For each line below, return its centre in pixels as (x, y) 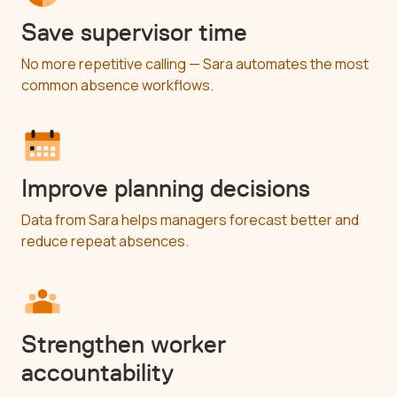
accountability (97, 372)
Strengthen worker (124, 343)
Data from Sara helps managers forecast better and (190, 219)
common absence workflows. (117, 85)
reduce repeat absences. (105, 241)
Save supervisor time (134, 31)
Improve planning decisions (166, 187)
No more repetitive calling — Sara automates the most (195, 63)
